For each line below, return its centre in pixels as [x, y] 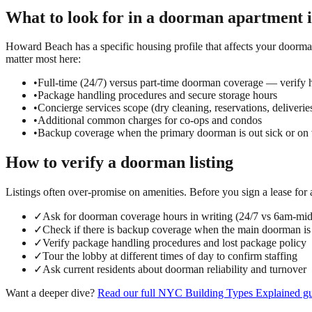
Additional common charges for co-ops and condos [150, 120]
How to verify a [63, 163]
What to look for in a [82, 17]
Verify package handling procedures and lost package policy [174, 243]
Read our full [128, 293]
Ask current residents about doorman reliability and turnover [174, 270]
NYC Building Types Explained [229, 293]
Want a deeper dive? [50, 293]
